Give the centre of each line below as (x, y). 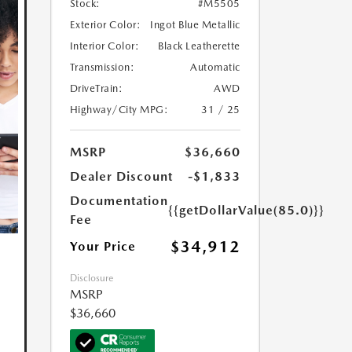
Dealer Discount (121, 176)
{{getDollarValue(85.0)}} (246, 210)
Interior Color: (104, 46)
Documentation (119, 201)
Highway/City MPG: (119, 110)
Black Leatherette (199, 46)
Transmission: (102, 67)
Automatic (215, 67)
